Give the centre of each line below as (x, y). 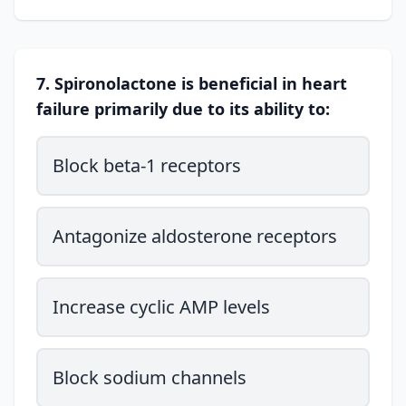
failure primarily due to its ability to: (183, 109)
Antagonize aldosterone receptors (195, 236)
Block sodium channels (150, 377)
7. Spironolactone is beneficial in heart (192, 83)
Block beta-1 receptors (147, 165)
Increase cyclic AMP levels (161, 307)
